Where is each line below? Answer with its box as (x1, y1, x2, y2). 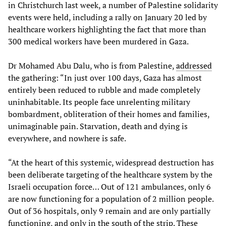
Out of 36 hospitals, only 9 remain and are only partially (8, 205, 210, 216)
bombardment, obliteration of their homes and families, (8, 108, 209, 120)
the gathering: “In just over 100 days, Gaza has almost (8, 72, 202, 83)
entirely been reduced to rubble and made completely (8, 84, 200, 95)
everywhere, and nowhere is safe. (8, 132, 126, 144)
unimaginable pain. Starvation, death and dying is (8, 120, 188, 132)
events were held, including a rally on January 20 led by (8, 11, 207, 23)
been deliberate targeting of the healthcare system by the (8, 168, 212, 180)
